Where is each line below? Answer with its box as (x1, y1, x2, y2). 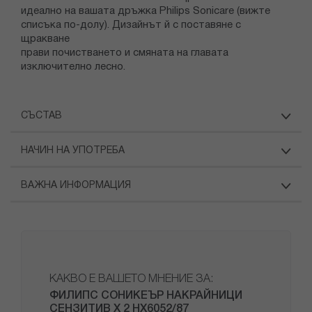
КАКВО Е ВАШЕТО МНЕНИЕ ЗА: (49, 274, 213, 285)
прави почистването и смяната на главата (21, 48, 228, 58)
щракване (21, 34, 70, 45)
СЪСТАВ (21, 111, 62, 121)
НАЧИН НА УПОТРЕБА (21, 146, 125, 156)
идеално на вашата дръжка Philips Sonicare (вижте (21, 6, 270, 17)
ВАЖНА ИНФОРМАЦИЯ (21, 181, 131, 191)
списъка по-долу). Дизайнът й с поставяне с (21, 20, 241, 31)
